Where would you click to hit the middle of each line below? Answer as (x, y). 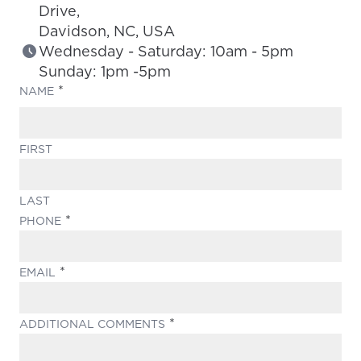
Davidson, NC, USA (107, 31)
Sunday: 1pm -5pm (105, 71)
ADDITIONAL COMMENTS (92, 324)
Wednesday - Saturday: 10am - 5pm (166, 51)
